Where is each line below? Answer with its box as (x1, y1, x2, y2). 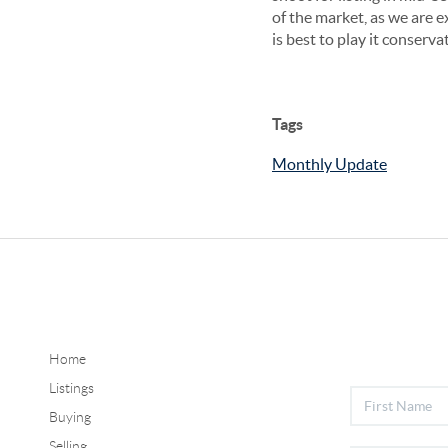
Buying (48, 408, 91, 425)
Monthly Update (272, 155, 387, 174)
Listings (48, 379, 94, 396)
